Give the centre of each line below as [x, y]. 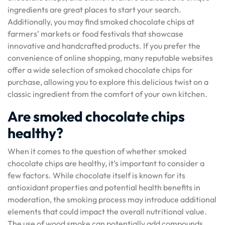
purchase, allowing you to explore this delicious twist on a [108, 82]
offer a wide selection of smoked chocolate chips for [100, 70]
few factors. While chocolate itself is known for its [96, 175]
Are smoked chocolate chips [96, 116]
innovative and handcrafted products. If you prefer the [104, 46]
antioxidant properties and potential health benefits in [104, 187]
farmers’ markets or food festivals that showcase [95, 34]
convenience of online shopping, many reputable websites [110, 58]
